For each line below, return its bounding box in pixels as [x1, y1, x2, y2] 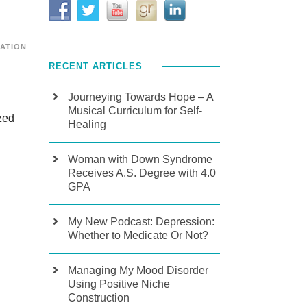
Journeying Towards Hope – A [68, 91, 213, 103]
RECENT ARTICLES [49, 61, 143, 71]
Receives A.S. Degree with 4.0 [68, 167, 216, 179]
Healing [68, 119, 106, 130]
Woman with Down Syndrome [68, 153, 212, 165]
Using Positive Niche [68, 278, 170, 290]
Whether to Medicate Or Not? [68, 230, 208, 241]
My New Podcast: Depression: [68, 216, 214, 228]
